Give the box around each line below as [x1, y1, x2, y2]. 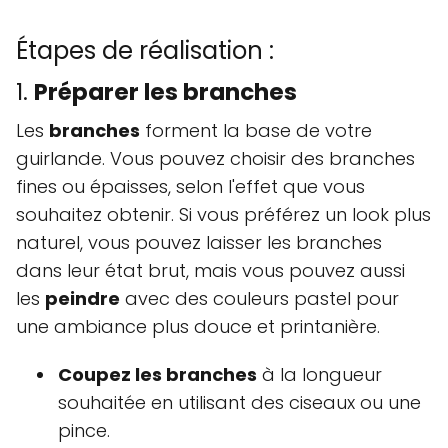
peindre [45, 285, 120, 311]
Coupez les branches [58, 361, 257, 387]
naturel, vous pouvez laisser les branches [16, 229, 382, 255]
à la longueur [257, 361, 382, 387]
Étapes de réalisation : [16, 33, 274, 67]
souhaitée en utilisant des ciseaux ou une [58, 389, 421, 415]
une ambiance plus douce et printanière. [16, 313, 380, 339]
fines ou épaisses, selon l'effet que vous [16, 173, 365, 199]
